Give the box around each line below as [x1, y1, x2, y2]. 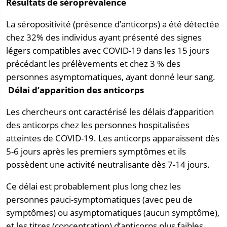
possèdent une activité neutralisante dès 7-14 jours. [6, 158, 210, 170]
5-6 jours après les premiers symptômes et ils [6, 145, 186, 157]
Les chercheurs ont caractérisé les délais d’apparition [6, 105, 214, 118]
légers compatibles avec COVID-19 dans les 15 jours [6, 45, 209, 57]
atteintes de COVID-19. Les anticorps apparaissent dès [6, 132, 219, 144]
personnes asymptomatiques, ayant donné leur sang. [6, 71, 215, 83]
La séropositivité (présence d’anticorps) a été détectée [6, 18, 219, 30]
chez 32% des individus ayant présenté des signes [6, 31, 202, 44]
